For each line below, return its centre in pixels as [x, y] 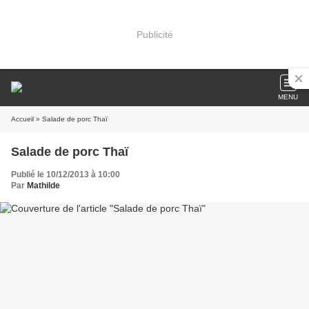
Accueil [22, 119]
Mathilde [43, 186]
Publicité [154, 34]
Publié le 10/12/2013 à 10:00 [66, 175]
